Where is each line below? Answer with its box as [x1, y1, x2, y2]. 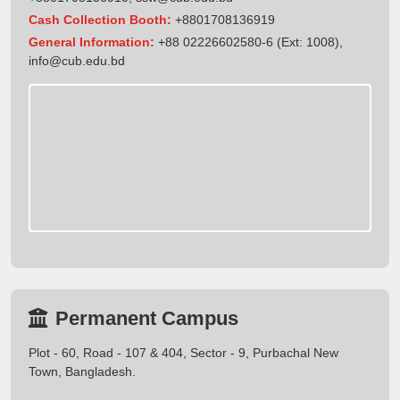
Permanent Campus [55, 307, 238, 330]
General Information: [29, 34, 154, 49]
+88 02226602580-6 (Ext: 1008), [154, 34, 343, 49]
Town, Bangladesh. [29, 364, 136, 379]
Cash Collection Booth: [29, 12, 171, 27]
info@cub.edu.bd [29, 53, 125, 68]
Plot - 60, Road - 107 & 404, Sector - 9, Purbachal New [29, 346, 338, 361]
